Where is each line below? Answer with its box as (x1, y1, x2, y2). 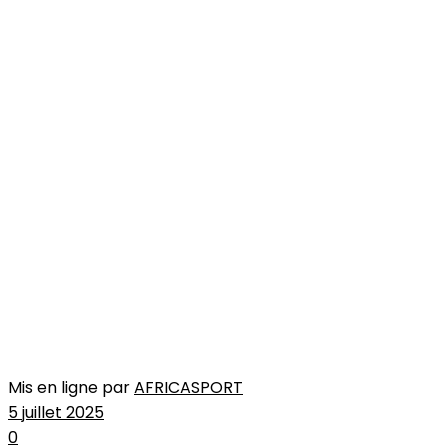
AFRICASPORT (134, 376, 243, 400)
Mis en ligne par (8, 376, 130, 400)
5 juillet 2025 (8, 401, 104, 425)
